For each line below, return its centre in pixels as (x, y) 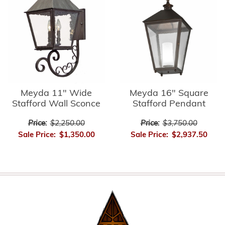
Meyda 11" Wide (56, 93)
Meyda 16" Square (169, 93)
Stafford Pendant (169, 104)
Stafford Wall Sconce (56, 104)
